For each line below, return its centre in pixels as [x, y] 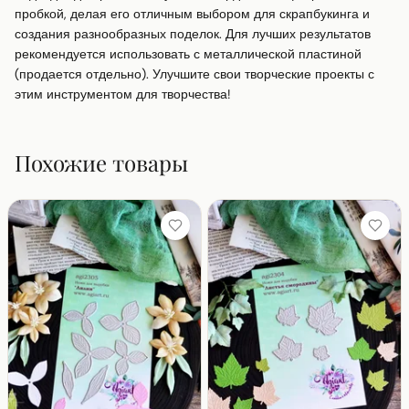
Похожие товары [101, 163]
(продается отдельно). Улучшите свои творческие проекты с [194, 74]
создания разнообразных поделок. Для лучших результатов [193, 34]
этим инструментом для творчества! [123, 94]
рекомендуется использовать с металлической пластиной [188, 54]
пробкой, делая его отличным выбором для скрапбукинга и [192, 14]
